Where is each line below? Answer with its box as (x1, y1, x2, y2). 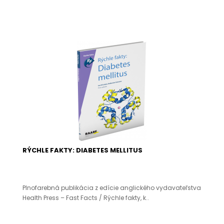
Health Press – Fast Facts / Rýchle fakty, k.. (22, 193, 149, 202)
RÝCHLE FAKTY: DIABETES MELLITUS (22, 145, 142, 155)
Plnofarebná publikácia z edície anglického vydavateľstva (22, 183, 201, 192)
